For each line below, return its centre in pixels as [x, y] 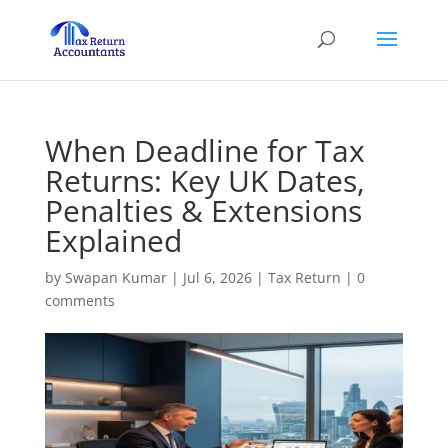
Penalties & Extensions [203, 210]
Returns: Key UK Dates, [204, 180]
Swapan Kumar [115, 277]
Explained [113, 240]
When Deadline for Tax [204, 150]
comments [79, 300]
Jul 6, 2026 [217, 277]
